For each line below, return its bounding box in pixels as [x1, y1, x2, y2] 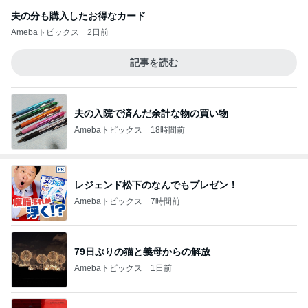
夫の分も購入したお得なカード [11, 10, 146, 21]
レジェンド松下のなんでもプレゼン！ [74, 179, 238, 190]
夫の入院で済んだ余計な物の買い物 [74, 107, 228, 119]
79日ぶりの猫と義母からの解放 [74, 245, 210, 257]
